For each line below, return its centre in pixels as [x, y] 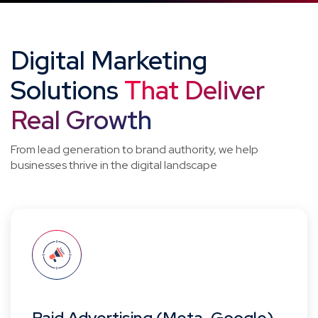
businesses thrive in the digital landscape [114, 165]
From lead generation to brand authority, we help [135, 149]
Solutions [67, 90]
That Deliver [194, 90]
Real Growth [81, 120]
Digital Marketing [109, 60]
